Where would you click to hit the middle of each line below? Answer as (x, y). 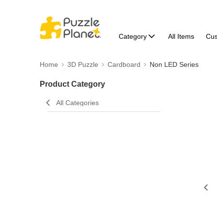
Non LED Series (174, 64)
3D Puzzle (83, 64)
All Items (181, 36)
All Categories (77, 103)
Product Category (72, 84)
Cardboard (124, 64)
